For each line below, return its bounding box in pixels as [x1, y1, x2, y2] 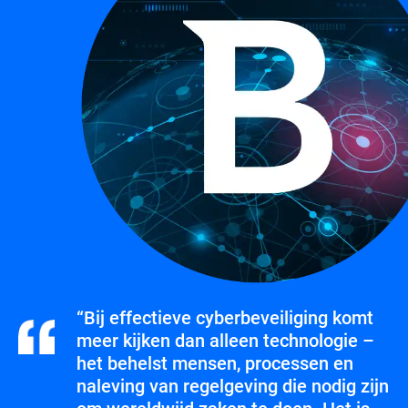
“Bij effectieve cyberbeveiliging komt [76, 305, 373, 330]
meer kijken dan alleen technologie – [76, 328, 374, 352]
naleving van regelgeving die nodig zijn [76, 373, 389, 398]
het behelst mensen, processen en [76, 351, 353, 375]
